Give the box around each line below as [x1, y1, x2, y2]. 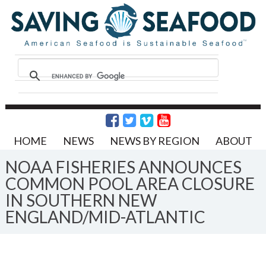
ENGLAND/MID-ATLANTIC [5, 206, 205, 227]
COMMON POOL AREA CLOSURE [5, 173, 255, 194]
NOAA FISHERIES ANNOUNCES [5, 156, 242, 177]
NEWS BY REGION [109, 134, 199, 147]
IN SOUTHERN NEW [5, 189, 157, 210]
